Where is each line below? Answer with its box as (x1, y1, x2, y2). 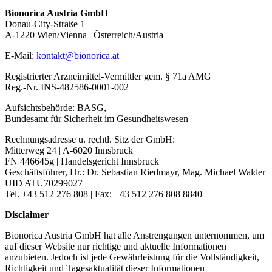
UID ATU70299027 (5, 178, 83, 189)
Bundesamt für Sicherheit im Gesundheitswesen (5, 114, 188, 124)
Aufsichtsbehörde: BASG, (5, 103, 106, 114)
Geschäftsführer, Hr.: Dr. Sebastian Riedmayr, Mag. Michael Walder (5, 167, 265, 178)
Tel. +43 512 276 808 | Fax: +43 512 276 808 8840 (5, 189, 202, 200)
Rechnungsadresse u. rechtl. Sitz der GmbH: (5, 134, 175, 145)
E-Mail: (5, 50, 36, 61)
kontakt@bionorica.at (36, 50, 119, 61)
